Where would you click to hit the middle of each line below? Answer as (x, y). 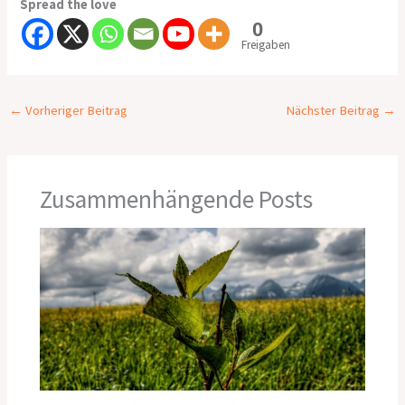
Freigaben (266, 44)
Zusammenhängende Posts (177, 199)
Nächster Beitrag (334, 110)
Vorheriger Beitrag (75, 110)
